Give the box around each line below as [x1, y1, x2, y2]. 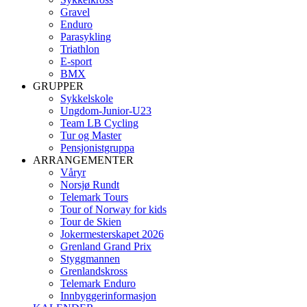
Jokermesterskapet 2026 [60, 228, 164, 240]
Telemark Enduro [60, 278, 136, 289]
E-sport [60, 56, 92, 67]
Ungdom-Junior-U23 [60, 105, 151, 116]
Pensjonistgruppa [60, 142, 134, 153]
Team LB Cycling [60, 117, 138, 129]
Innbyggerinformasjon [60, 290, 156, 302]
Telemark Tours [60, 191, 128, 203]
